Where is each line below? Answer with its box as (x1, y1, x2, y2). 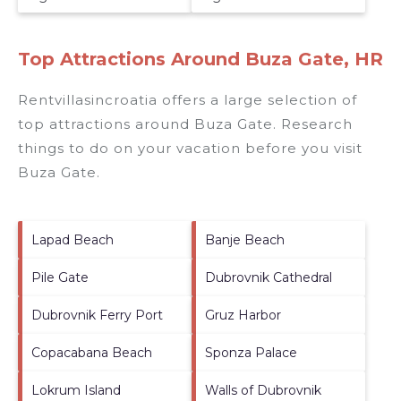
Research (277, 115, 353, 132)
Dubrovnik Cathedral (205, 269, 332, 286)
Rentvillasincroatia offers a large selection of (18, 90, 357, 108)
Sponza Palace (205, 344, 297, 361)
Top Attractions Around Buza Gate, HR (18, 47, 383, 70)
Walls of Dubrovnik (205, 381, 321, 398)
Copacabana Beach (31, 344, 152, 361)
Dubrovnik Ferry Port (31, 306, 163, 323)
